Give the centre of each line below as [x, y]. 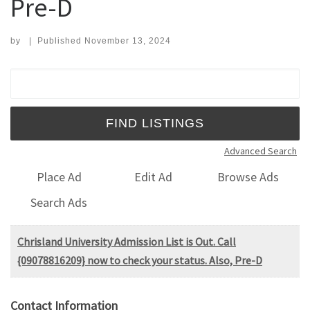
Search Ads [59, 202]
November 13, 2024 [127, 40]
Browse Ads [248, 177]
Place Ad [59, 177]
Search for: [44, 77]
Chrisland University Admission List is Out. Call [127, 241]
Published [61, 40]
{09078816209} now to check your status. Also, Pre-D [140, 260]
